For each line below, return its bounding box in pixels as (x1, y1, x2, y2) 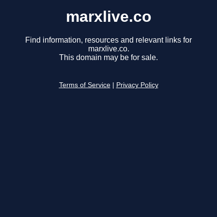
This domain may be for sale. (59, 53, 158, 62)
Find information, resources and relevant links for (25, 36, 192, 45)
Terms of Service (59, 81, 110, 89)
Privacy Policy (116, 81, 158, 89)
